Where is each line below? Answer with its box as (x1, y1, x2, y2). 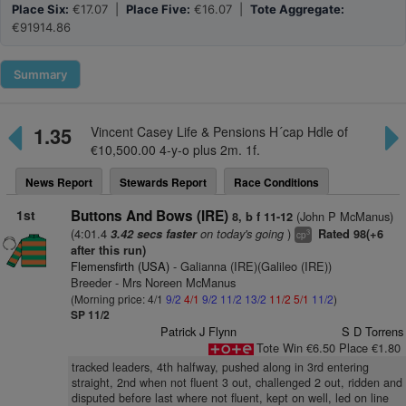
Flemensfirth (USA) (70, 257, 169, 275)
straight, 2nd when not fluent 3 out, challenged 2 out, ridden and (71, 374, 402, 391)
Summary (14, 67, 67, 82)
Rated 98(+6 (314, 226, 383, 242)
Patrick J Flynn (160, 323, 237, 340)
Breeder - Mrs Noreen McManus (70, 274, 236, 291)
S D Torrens (341, 323, 403, 340)
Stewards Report (120, 174, 207, 190)
